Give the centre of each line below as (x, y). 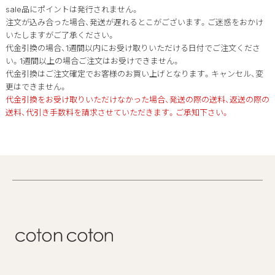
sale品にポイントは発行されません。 (72, 9)
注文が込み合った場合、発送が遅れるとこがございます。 (106, 22)
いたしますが (29, 35)
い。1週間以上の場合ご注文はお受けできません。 (93, 61)
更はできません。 (36, 87)
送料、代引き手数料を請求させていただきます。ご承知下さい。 (117, 112)
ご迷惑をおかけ (235, 22)
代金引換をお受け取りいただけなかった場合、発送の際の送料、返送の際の (137, 99)
